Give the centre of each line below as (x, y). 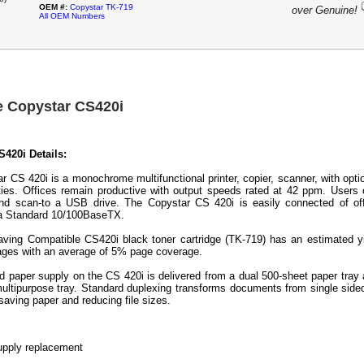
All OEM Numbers (72, 16)
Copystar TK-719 (102, 7)
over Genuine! (325, 11)
